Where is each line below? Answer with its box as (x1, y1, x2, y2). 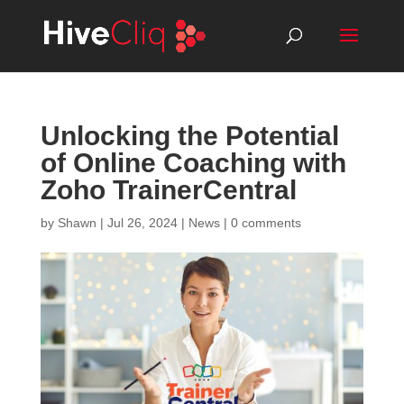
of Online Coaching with (40, 148, 346, 178)
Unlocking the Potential (40, 121, 339, 151)
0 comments (230, 216, 301, 230)
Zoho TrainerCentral (40, 175, 297, 205)
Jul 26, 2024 (106, 216, 178, 230)
